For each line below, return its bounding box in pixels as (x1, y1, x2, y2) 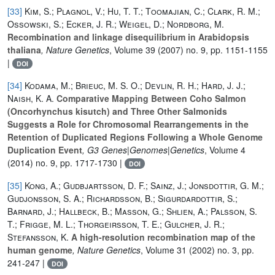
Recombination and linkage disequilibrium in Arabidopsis (7, 30, 249, 43)
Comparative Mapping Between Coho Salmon (54, 91, 246, 104)
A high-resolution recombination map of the (69, 230, 255, 243)
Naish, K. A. (7, 91, 54, 104)
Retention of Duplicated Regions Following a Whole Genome (7, 130, 263, 143)
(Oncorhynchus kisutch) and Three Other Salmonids (7, 104, 227, 117)
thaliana (7, 43, 41, 56)
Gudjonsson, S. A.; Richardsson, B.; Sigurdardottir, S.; (7, 192, 238, 204)
